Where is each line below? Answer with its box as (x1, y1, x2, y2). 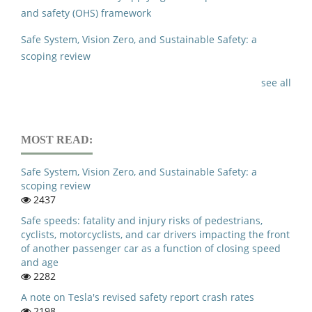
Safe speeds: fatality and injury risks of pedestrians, (21, 213, 263, 227)
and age (21, 255, 58, 269)
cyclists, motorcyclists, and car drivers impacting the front (21, 227, 290, 241)
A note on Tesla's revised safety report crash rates (21, 290, 254, 304)
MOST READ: (21, 133, 93, 146)
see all (261, 75, 291, 89)
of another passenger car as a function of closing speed (21, 241, 281, 255)
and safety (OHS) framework (21, 6, 151, 19)
